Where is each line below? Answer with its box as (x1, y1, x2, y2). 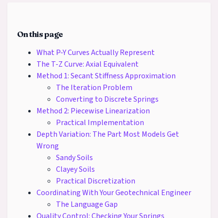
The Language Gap (56, 199, 118, 210)
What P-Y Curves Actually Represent (36, 47, 155, 58)
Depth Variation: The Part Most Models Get (36, 128, 179, 140)
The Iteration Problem (56, 82, 132, 93)
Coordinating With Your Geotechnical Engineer (36, 187, 191, 198)
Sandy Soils (56, 152, 93, 163)
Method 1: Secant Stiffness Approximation (36, 70, 176, 81)
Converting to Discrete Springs (56, 93, 159, 105)
